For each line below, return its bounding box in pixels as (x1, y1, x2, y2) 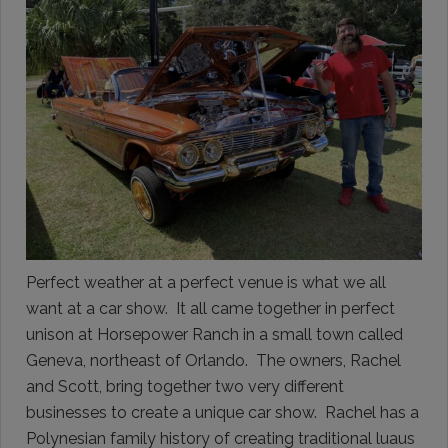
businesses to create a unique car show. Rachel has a (26, 403, 419, 422)
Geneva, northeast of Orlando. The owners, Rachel (26, 351, 401, 370)
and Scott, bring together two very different (26, 377, 344, 396)
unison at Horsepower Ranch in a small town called (26, 325, 403, 344)
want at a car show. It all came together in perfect (26, 299, 395, 318)
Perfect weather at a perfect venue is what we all (26, 273, 386, 292)
